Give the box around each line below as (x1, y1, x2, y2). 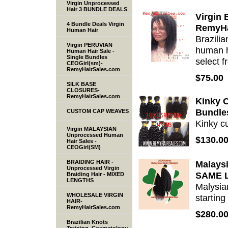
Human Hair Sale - (67, 48, 115, 54)
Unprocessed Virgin (67, 165, 120, 172)
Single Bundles (67, 54, 107, 61)
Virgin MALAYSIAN (67, 126, 117, 132)
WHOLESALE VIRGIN (67, 192, 123, 198)
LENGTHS (67, 177, 94, 184)
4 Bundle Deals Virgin (67, 21, 124, 27)
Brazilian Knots (67, 219, 108, 225)
